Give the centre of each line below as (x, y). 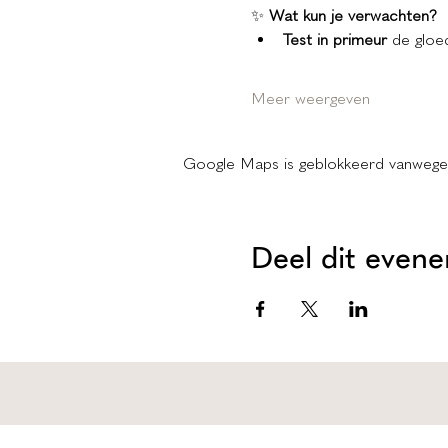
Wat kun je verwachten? (352, 16)
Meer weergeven (310, 99)
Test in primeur (334, 40)
